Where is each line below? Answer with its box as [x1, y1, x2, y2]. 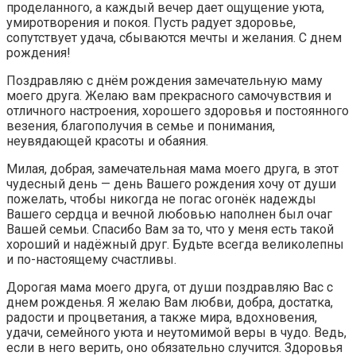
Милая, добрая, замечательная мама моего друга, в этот [6, 161, 339, 176]
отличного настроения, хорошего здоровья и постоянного [6, 103, 349, 118]
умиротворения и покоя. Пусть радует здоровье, [6, 14, 296, 30]
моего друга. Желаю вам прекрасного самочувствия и [6, 87, 331, 103]
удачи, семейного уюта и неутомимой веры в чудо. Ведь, [6, 324, 346, 340]
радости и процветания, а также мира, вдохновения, [6, 309, 317, 325]
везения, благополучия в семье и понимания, [6, 118, 275, 133]
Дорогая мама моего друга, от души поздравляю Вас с [6, 279, 333, 295]
